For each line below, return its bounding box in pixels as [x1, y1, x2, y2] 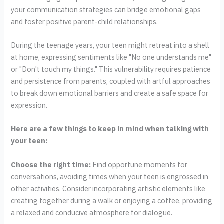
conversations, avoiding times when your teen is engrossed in [11, 171, 209, 181]
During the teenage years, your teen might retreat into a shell [11, 40, 210, 50]
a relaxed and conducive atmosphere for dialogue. [11, 207, 173, 217]
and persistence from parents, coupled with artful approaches [11, 76, 211, 86]
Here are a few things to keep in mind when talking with [11, 124, 209, 134]
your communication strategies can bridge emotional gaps [11, 4, 201, 14]
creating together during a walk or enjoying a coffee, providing [11, 195, 213, 205]
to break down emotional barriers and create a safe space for [11, 88, 209, 98]
